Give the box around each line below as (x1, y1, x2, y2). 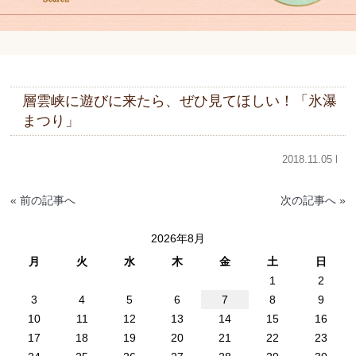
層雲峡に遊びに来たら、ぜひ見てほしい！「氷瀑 (22, 93, 338, 109)
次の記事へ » (280, 194, 346, 207)
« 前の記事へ (10, 194, 76, 207)
